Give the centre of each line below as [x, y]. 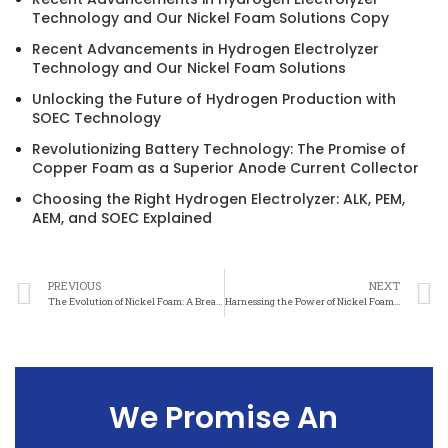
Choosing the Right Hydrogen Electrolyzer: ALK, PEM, [218, 199]
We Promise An [224, 418]
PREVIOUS [74, 285]
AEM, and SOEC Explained [122, 218]
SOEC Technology [96, 118]
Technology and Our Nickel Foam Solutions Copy [210, 18]
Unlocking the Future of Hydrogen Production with [214, 99]
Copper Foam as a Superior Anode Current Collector [225, 168]
